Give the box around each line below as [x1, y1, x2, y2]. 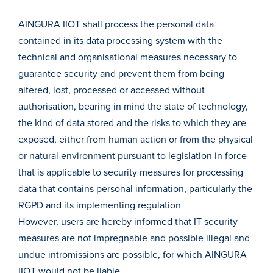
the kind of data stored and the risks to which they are [18, 117, 246, 129]
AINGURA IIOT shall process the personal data [18, 18, 214, 30]
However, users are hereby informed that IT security [18, 216, 238, 228]
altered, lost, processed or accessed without [18, 84, 205, 96]
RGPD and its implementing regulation [18, 199, 181, 211]
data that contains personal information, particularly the [18, 183, 252, 195]
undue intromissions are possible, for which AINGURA [18, 249, 247, 261]
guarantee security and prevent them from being [18, 68, 224, 80]
